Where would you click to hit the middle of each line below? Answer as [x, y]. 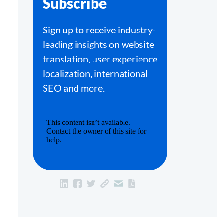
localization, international [95, 73]
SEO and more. [74, 88]
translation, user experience [100, 59]
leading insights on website [98, 44]
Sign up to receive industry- [99, 30]
